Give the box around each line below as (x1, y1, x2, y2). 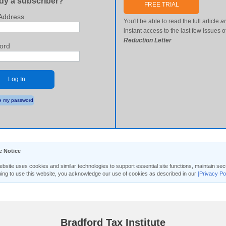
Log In (8, 76, 25, 83)
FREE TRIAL (144, 1, 179, 8)
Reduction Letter (124, 37, 172, 44)
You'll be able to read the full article (124, 18, 221, 25)
